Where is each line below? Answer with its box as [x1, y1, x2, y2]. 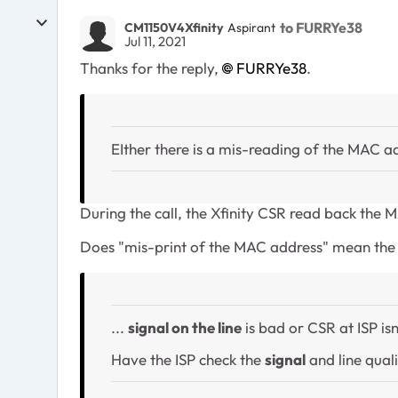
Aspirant [227, 19, 275, 36]
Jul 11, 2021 [124, 33, 186, 50]
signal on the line [128, 318, 242, 337]
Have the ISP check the [111, 350, 265, 369]
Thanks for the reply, [80, 59, 222, 77]
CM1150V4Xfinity [124, 19, 223, 36]
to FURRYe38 [280, 18, 362, 36]
